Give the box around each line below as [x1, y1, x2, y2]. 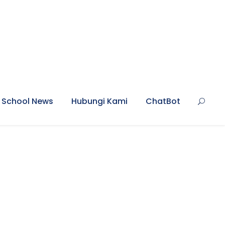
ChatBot [146, 95, 180, 107]
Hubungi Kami [71, 95, 128, 107]
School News [2, 95, 53, 107]
